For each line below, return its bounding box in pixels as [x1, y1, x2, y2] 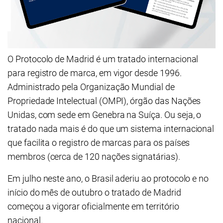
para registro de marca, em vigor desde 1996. [7, 68, 182, 79]
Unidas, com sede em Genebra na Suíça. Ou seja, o [7, 110, 202, 120]
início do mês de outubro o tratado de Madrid [7, 187, 181, 198]
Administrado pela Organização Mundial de [7, 82, 175, 93]
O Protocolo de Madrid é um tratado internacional [7, 54, 199, 65]
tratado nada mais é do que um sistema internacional [7, 123, 215, 134]
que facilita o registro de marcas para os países [7, 137, 190, 148]
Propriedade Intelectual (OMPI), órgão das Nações [7, 96, 201, 107]
